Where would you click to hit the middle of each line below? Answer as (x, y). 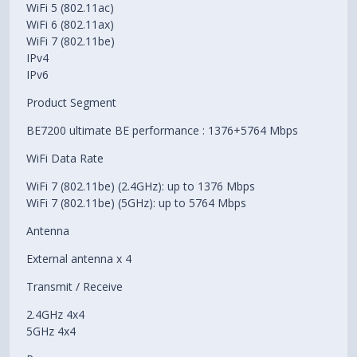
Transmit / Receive (75, 287)
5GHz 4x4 (51, 331)
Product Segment (72, 103)
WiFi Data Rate (65, 159)
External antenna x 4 (79, 259)
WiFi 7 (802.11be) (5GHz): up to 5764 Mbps (137, 203)
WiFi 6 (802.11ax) (71, 25)
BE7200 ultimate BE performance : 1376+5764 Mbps (163, 131)
